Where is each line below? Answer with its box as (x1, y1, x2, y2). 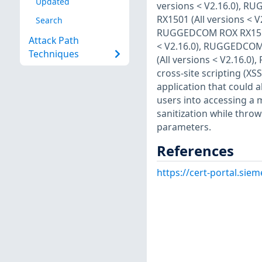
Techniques (28, 47, 79, 61)
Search (35, 14, 63, 26)
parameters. (156, 120, 211, 133)
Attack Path (28, 34, 79, 47)
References (156, 141, 234, 160)
